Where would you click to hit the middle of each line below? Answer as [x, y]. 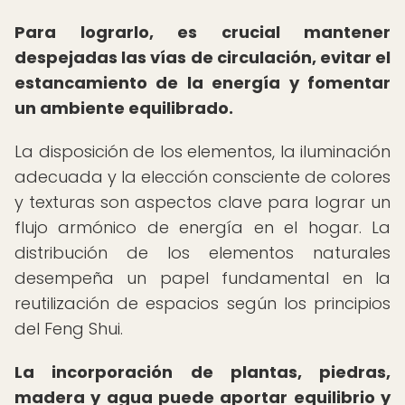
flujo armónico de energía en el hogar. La [202, 227]
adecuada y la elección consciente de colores [202, 177]
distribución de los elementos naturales [202, 253]
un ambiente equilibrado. [124, 108]
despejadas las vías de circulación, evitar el [202, 57]
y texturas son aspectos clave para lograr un [202, 202]
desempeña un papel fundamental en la [202, 278]
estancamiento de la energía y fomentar [202, 83]
